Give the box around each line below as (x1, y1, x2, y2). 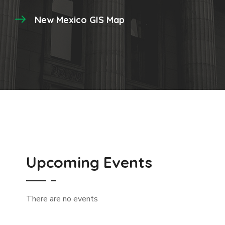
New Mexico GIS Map (35, 14, 125, 26)
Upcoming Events (26, 152, 153, 172)
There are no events (26, 193, 98, 204)
